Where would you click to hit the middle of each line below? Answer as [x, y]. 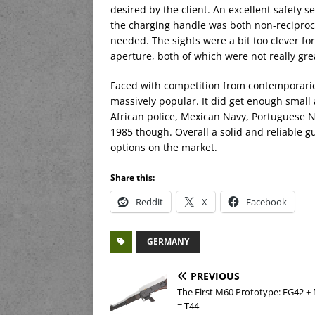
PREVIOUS [215, 276]
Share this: [133, 178]
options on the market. [164, 148]
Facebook [266, 202]
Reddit [149, 202]
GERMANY [168, 242]
